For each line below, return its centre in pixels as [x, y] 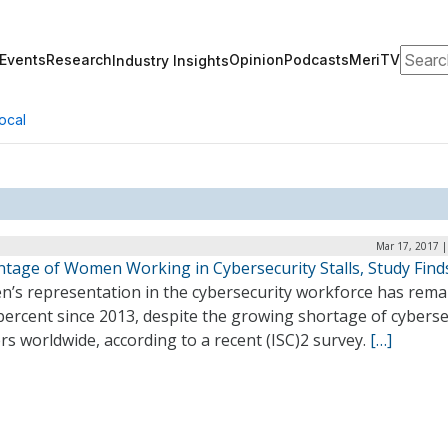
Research [79, 59]
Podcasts [316, 59]
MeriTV [374, 59]
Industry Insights [170, 60]
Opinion [256, 59]
